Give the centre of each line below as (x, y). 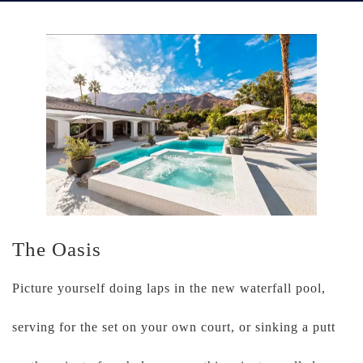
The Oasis (57, 249)
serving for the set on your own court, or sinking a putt (174, 327)
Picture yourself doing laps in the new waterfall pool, (169, 288)
